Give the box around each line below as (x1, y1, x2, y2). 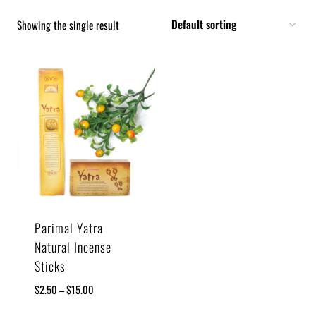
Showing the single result (17, 17, 119, 33)
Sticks (34, 257, 66, 276)
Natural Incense (34, 238, 111, 257)
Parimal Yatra (34, 219, 103, 238)
